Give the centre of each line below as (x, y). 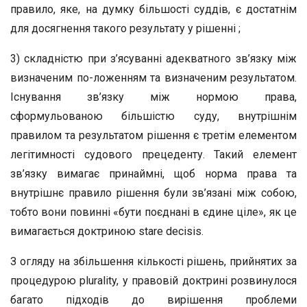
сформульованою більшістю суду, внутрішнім (153, 116)
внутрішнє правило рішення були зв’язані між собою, (153, 193)
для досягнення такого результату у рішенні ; (125, 28)
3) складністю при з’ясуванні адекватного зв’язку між (153, 59)
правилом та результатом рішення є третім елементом (153, 135)
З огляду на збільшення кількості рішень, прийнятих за (153, 261)
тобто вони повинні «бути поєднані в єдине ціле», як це (153, 212)
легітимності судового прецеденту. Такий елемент (153, 155)
